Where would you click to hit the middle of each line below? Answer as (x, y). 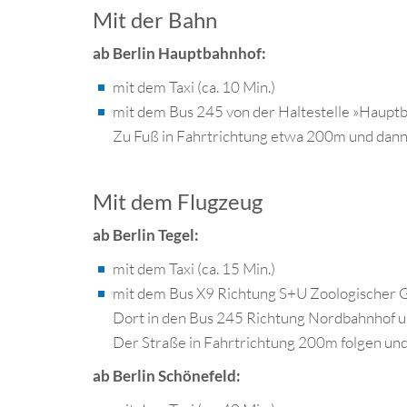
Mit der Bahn (157, 20)
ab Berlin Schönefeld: (167, 376)
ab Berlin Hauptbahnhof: (179, 53)
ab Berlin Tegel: (146, 235)
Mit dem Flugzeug (178, 201)
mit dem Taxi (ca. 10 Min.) (194, 87)
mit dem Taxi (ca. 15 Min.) (194, 268)
